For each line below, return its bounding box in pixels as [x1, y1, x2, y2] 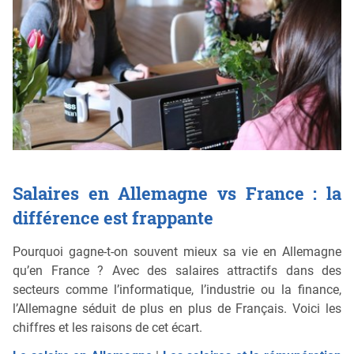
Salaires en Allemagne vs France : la [13, 182, 341, 205]
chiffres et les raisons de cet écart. [13, 319, 202, 335]
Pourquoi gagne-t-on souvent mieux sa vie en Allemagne [13, 243, 341, 259]
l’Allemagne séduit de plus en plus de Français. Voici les [13, 300, 341, 316]
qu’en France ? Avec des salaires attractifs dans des [13, 262, 341, 278]
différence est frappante [13, 206, 213, 230]
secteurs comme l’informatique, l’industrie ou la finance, [13, 281, 341, 297]
